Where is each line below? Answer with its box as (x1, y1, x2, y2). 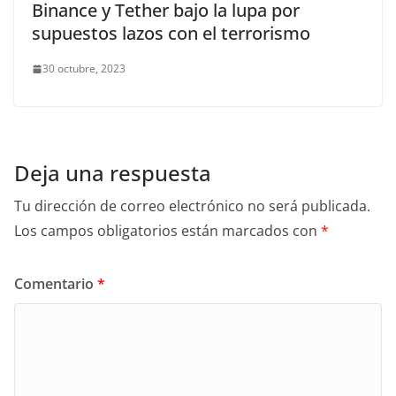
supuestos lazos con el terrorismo (32, 21, 310, 46)
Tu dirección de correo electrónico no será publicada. (14, 196, 370, 217)
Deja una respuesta (14, 158, 211, 188)
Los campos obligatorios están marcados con (14, 221, 321, 241)
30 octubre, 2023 (42, 61, 126, 77)
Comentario (14, 274, 97, 294)
